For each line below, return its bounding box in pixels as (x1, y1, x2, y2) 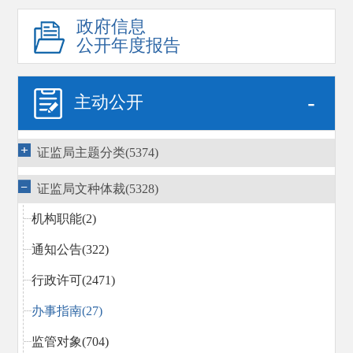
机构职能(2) (32, 212, 97, 226)
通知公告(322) (32, 243, 110, 257)
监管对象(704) (32, 335, 110, 349)
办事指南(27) (32, 304, 103, 318)
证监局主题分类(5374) (37, 146, 159, 160)
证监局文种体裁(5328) (37, 182, 159, 196)
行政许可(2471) (32, 273, 116, 288)
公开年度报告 (76, 35, 181, 56)
